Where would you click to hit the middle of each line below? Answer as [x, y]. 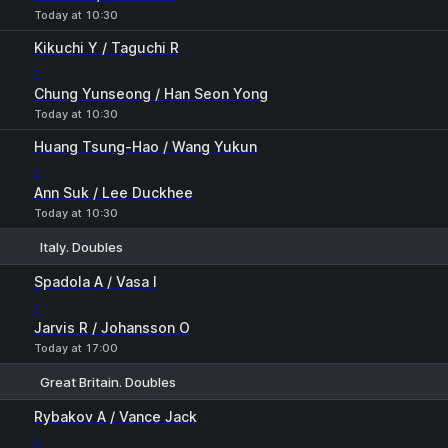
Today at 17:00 [76, 348]
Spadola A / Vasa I [95, 281]
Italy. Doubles [81, 246]
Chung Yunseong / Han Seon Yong [151, 93]
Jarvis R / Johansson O [112, 327]
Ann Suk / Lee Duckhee [113, 192]
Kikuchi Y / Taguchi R [106, 47]
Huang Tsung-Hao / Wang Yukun [145, 146]
